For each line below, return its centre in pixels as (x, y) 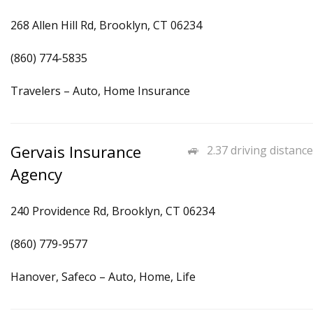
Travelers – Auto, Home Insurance (100, 91)
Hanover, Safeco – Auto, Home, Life (103, 277)
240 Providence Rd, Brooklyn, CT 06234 (112, 211)
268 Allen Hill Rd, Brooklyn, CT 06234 (106, 25)
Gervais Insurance (76, 152)
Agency (36, 174)
